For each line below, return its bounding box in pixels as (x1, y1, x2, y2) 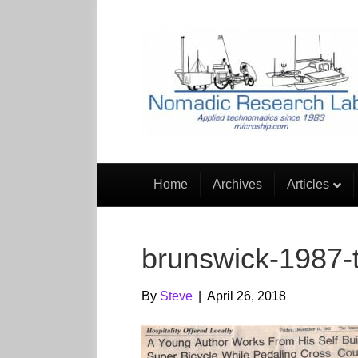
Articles (287, 177, 329, 191)
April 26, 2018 (207, 288, 286, 303)
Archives (213, 177, 262, 191)
